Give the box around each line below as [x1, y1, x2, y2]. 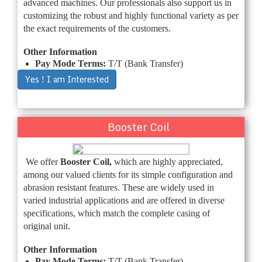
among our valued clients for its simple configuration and [23, 169, 233, 180]
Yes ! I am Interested [25, 72, 109, 86]
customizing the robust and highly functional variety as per [23, 10, 239, 20]
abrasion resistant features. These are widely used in [23, 182, 214, 192]
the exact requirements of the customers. [23, 23, 171, 33]
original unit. [23, 220, 70, 231]
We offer [26, 156, 58, 167]
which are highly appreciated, [114, 156, 223, 167]
